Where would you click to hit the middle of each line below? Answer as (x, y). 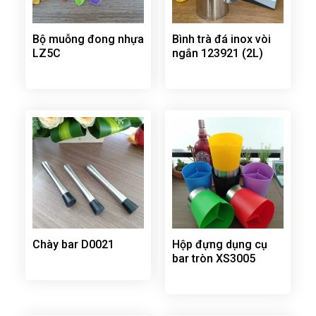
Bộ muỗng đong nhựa (88, 39)
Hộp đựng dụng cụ (219, 244)
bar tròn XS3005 (213, 258)
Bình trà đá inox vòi (221, 39)
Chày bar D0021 (73, 244)
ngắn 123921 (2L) (217, 53)
